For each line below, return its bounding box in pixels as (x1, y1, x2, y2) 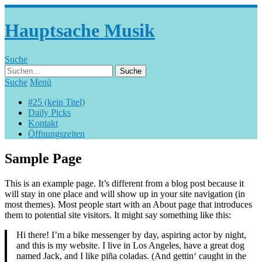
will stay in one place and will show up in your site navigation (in (5, 188, 245, 199)
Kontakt (28, 118, 58, 128)
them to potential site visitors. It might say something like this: (5, 209, 231, 220)
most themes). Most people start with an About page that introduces (5, 199, 252, 209)
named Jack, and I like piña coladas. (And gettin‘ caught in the (16, 250, 246, 261)
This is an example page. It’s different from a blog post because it (5, 178, 244, 188)
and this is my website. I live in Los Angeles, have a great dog (16, 240, 244, 250)
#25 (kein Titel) (28, 96, 85, 107)
